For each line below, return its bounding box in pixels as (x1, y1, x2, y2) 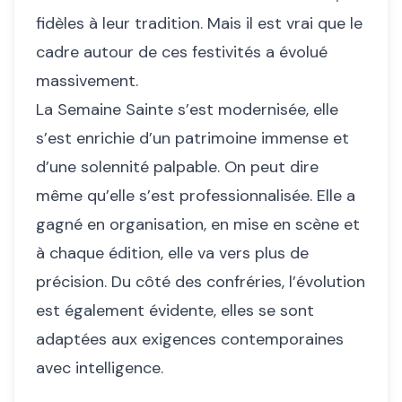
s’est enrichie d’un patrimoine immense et (36, 127, 349, 150)
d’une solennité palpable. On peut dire (36, 156, 319, 179)
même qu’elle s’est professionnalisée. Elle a (36, 185, 355, 207)
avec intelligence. (36, 357, 163, 380)
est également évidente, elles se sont (36, 300, 314, 322)
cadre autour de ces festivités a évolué (36, 41, 328, 64)
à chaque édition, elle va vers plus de (36, 242, 309, 265)
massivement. (36, 70, 138, 92)
